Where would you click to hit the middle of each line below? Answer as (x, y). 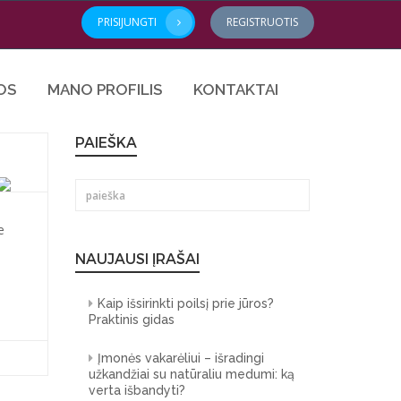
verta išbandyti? (137, 390)
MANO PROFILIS (105, 90)
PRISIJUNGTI (127, 22)
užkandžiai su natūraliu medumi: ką (191, 374)
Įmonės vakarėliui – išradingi (180, 358)
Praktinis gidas (131, 320)
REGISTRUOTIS (262, 22)
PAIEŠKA (106, 143)
